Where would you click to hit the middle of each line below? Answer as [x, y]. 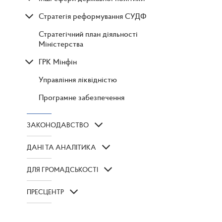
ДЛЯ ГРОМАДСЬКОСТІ [62, 170]
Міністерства [61, 44]
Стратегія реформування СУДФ [93, 16]
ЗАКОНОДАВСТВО [58, 125]
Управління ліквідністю [78, 80]
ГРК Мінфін [58, 62]
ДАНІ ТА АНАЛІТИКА [61, 147]
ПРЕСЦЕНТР [45, 192]
